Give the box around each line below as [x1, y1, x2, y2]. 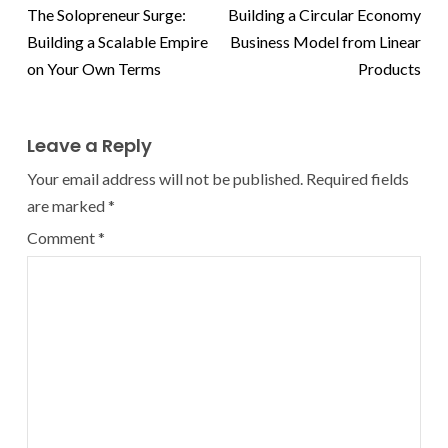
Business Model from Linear [230, 31, 421, 51]
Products [358, 58, 421, 78]
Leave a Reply [27, 132, 152, 158]
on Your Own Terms [27, 58, 161, 78]
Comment [27, 227, 98, 247]
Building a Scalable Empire [27, 31, 208, 51]
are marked [27, 195, 108, 215]
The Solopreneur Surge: [27, 4, 186, 24]
